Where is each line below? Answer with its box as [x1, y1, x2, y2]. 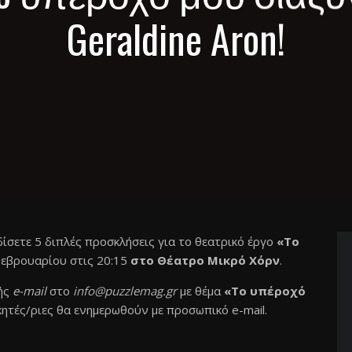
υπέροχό [247, 283, 306, 299]
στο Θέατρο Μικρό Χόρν [130, 252, 280, 268]
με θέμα [177, 283, 224, 299]
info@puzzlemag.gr [73, 283, 177, 299]
